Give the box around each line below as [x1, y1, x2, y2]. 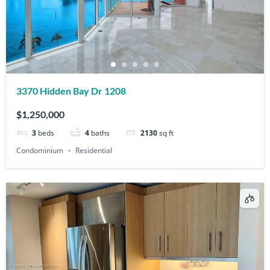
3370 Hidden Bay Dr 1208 [16, 84, 127, 96]
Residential [75, 145, 113, 155]
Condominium [16, 145, 64, 155]
